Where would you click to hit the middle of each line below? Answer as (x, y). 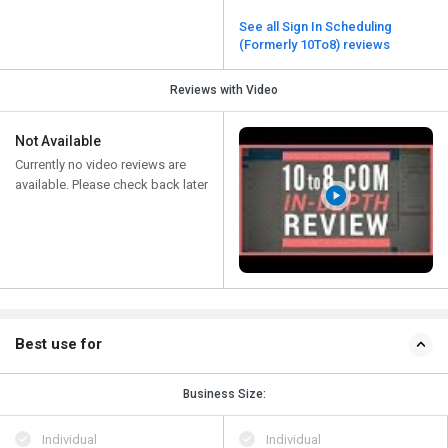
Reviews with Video (224, 90)
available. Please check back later (111, 185)
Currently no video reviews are (100, 165)
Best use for (58, 343)
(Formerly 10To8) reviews (314, 45)
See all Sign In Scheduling (315, 27)
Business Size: (224, 393)
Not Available (58, 141)
